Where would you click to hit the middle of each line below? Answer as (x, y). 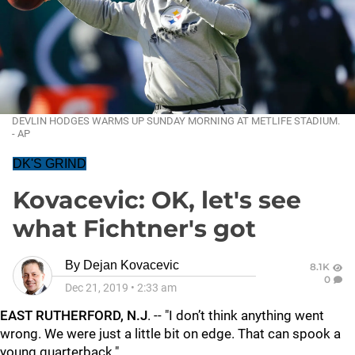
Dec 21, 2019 (97, 288)
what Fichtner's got (134, 229)
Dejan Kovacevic (131, 265)
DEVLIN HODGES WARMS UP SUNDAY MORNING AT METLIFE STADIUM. (176, 121)
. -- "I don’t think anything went (236, 315)
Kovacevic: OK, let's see (157, 200)
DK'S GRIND (50, 164)
